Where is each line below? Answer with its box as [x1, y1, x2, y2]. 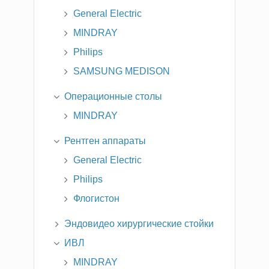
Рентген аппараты [64, 135, 146, 146]
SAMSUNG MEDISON [73, 65, 170, 76]
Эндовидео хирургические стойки [64, 218, 214, 229]
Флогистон [73, 193, 119, 204]
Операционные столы [64, 91, 162, 101]
